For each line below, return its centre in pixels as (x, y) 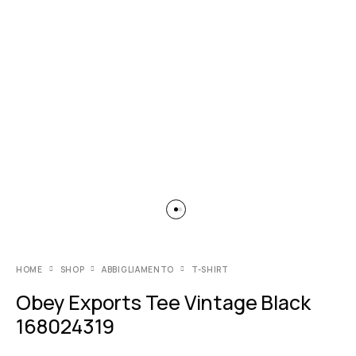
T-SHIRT (210, 270)
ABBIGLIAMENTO (138, 270)
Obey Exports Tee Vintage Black (163, 303)
